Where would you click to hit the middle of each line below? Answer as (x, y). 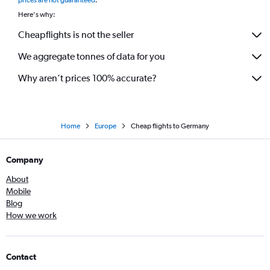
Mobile (18, 191)
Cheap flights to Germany (170, 126)
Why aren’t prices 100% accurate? (87, 78)
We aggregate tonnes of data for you (92, 57)
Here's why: (37, 14)
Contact (21, 256)
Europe (105, 126)
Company (25, 159)
